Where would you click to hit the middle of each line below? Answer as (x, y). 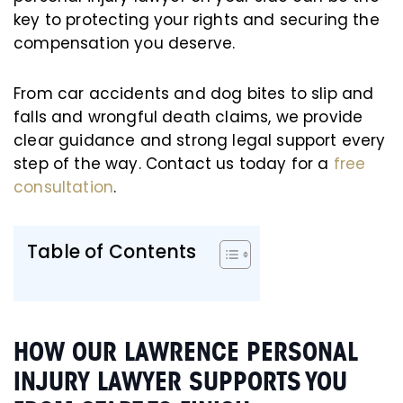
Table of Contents (112, 252)
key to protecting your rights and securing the (197, 20)
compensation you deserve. (125, 43)
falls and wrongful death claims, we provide (188, 117)
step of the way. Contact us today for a (171, 164)
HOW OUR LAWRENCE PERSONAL (186, 352)
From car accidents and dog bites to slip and (194, 94)
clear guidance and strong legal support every (200, 140)
